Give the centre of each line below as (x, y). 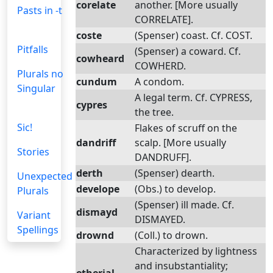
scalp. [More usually (180, 143)
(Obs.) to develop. (175, 189)
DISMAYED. (160, 219)
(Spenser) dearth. (175, 173)
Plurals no (40, 74)
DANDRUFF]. (163, 157)
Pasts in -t (40, 10)
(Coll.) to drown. (171, 235)
